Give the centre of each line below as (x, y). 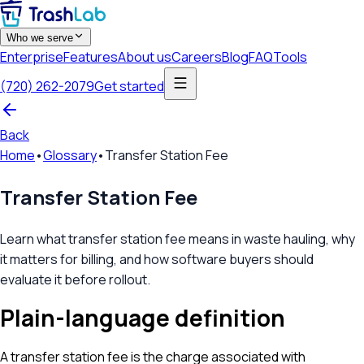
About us (145, 57)
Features (91, 57)
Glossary (70, 155)
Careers (197, 57)
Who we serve (40, 38)
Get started (129, 86)
